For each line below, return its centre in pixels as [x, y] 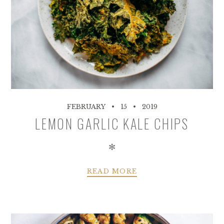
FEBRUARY [86, 107]
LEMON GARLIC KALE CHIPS [112, 124]
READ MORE [112, 171]
